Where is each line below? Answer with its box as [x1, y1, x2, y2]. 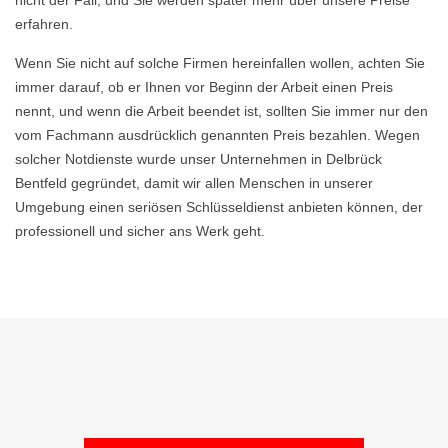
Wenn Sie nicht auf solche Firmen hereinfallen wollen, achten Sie [15, 55, 425, 71]
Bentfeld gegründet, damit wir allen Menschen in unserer [15, 175, 373, 191]
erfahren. [15, 16, 73, 32]
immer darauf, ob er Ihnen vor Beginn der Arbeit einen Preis [15, 79, 393, 95]
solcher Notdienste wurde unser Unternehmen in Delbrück [15, 151, 382, 167]
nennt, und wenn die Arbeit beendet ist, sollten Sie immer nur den [15, 103, 428, 119]
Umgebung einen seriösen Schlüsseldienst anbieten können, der [15, 199, 423, 215]
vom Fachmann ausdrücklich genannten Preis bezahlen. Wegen [15, 127, 420, 143]
